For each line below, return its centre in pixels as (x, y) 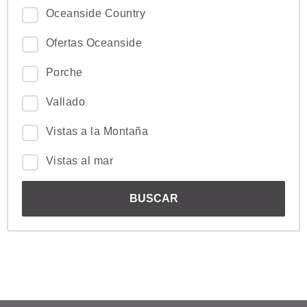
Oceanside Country (96, 14)
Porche (64, 73)
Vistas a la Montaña (97, 132)
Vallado (66, 102)
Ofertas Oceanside (94, 43)
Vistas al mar (80, 161)
